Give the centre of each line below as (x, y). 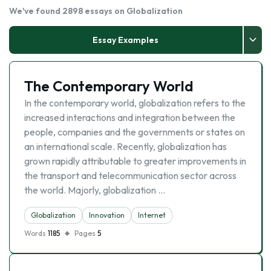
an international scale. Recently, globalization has (126, 146)
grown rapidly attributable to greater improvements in (135, 161)
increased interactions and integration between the (130, 117)
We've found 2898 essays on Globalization (96, 11)
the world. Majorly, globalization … (95, 190)
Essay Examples (126, 40)
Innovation (107, 215)
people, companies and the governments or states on (135, 132)
